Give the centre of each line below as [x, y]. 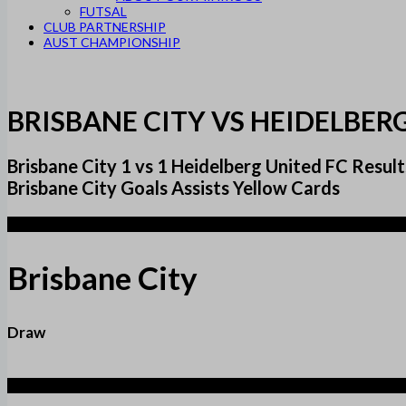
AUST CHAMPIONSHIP [112, 42]
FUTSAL [103, 11]
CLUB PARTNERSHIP [105, 27]
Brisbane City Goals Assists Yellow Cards [174, 188]
